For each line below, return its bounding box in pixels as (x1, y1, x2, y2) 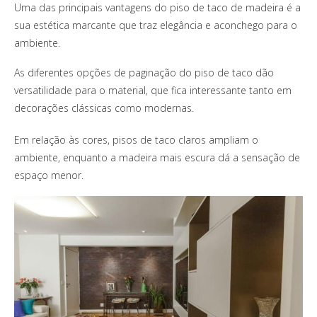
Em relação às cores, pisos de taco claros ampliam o (14, 132, 258, 146)
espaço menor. (14, 168, 83, 182)
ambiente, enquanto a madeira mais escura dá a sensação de (14, 150, 300, 164)
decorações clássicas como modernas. (14, 100, 194, 115)
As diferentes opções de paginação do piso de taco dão (14, 65, 274, 79)
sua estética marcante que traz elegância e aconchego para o (14, 18, 297, 32)
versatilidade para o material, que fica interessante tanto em (14, 83, 292, 97)
